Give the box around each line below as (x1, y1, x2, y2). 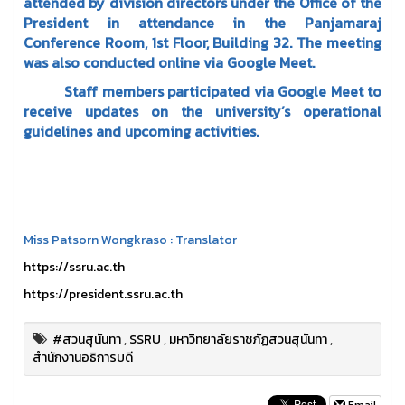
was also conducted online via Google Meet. (24, 52, 322, 74)
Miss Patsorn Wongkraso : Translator (24, 231, 237, 250)
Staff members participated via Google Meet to (24, 80, 381, 103)
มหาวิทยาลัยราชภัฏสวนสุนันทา (169, 330, 327, 350)
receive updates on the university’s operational (24, 100, 381, 123)
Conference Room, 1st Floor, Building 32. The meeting (24, 32, 381, 54)
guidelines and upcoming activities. (24, 120, 259, 143)
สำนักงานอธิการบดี (33, 348, 133, 368)
